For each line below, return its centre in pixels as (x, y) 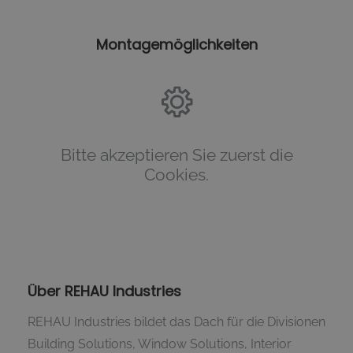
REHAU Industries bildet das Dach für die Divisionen (176, 322)
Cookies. (176, 175)
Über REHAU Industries (106, 291)
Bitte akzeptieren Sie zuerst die (176, 155)
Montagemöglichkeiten (176, 45)
